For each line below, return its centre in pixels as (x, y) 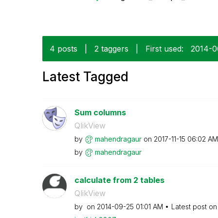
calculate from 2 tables (119, 180)
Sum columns (100, 112)
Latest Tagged (85, 76)
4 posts (64, 48)
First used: (164, 48)
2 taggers (111, 48)
